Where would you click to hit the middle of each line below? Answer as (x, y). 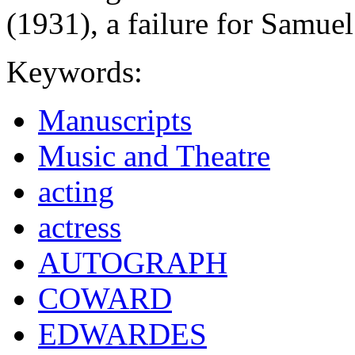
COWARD (105, 299)
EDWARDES (122, 334)
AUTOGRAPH (133, 263)
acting (76, 192)
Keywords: (74, 72)
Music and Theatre (154, 156)
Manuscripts (115, 120)
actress (80, 227)
